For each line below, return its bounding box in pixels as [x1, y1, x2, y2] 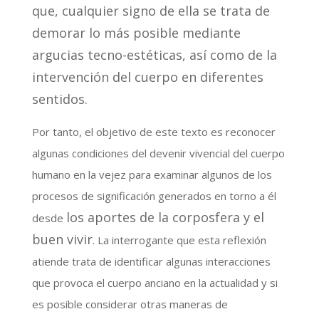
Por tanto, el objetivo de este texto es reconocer [31, 124, 276, 139]
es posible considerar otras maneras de [31, 296, 228, 311]
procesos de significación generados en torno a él [31, 188, 276, 203]
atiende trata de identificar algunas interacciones [31, 253, 271, 268]
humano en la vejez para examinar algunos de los [31, 167, 272, 182]
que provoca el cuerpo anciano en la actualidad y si [31, 275, 278, 290]
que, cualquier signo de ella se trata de [31, 1, 270, 19]
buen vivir [31, 230, 93, 248]
